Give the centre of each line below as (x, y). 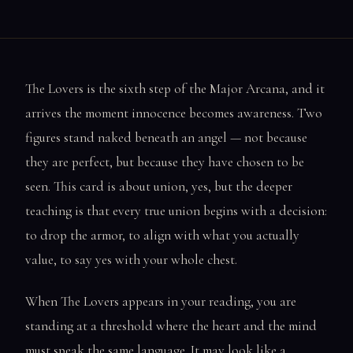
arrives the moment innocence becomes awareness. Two (174, 113)
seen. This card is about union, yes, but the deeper (159, 186)
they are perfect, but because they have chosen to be (165, 162)
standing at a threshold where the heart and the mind (171, 326)
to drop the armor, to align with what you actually (162, 235)
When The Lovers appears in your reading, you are (161, 302)
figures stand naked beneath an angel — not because (166, 137)
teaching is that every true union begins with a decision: (176, 210)
